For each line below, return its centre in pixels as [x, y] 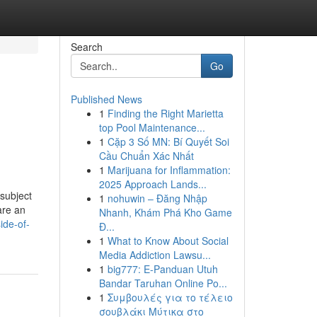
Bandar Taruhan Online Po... [163, 283]
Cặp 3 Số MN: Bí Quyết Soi [168, 142]
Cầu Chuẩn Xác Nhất [146, 156]
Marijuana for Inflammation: [169, 170]
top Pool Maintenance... [152, 127]
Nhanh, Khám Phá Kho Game [165, 212]
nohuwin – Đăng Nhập [157, 198]
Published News [106, 99]
